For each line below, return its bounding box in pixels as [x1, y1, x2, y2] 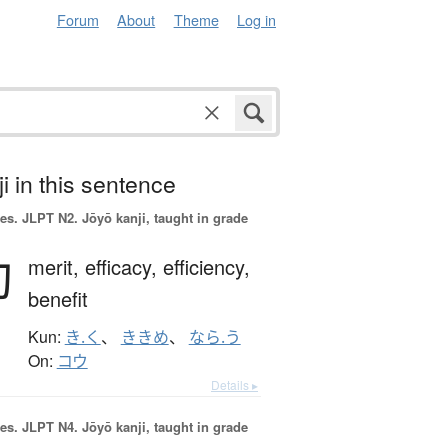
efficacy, [84, 252, 163, 282]
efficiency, [162, 252, 250, 282]
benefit [27, 284, 88, 314]
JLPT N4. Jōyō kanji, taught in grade [17, 417, 248, 437]
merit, [27, 252, 85, 282]
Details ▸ [211, 376, 258, 394]
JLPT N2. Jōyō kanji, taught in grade [17, 208, 248, 228]
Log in [237, 9, 276, 30]
